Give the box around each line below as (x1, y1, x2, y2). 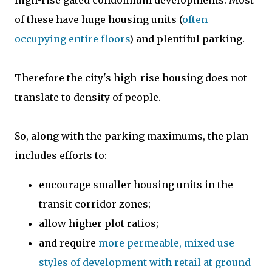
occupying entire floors (15, 32, 129, 45)
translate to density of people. (15, 90, 161, 103)
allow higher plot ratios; (39, 217, 158, 229)
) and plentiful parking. (129, 32, 245, 45)
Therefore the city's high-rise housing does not (15, 71, 247, 84)
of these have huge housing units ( (15, 13, 182, 25)
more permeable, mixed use (98, 236, 234, 249)
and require (39, 236, 98, 249)
